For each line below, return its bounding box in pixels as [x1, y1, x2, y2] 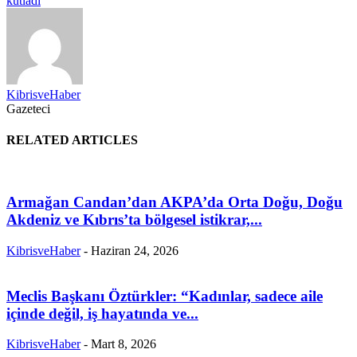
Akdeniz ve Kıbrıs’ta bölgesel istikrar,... [6, 211, 262, 229]
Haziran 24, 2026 [91, 243, 178, 257]
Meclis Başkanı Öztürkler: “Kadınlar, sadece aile [6, 287, 323, 304]
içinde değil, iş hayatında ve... [6, 304, 198, 322]
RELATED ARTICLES [6, 133, 138, 147]
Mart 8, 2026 [91, 337, 156, 351]
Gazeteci [6, 101, 50, 116]
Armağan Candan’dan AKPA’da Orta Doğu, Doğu [6, 194, 343, 211]
